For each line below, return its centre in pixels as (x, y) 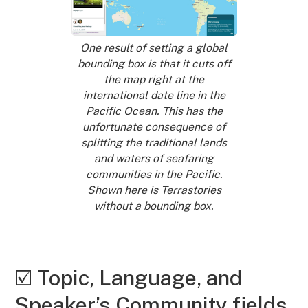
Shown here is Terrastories (154, 190)
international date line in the (154, 95)
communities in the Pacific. (154, 174)
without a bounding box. (154, 206)
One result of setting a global (154, 47)
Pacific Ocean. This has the (154, 111)
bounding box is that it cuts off (154, 63)
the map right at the (154, 79)
